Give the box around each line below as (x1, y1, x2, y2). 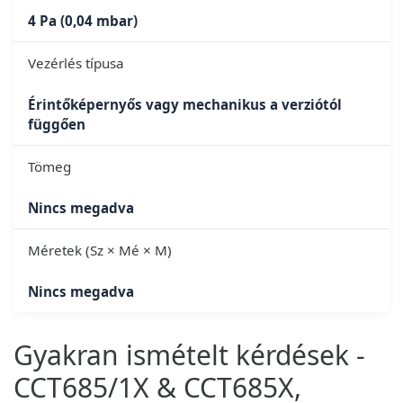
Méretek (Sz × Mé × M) (28, 240, 172, 259)
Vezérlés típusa (28, 53, 124, 72)
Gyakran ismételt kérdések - (13, 336, 365, 373)
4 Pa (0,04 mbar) (28, 11, 138, 30)
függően (28, 114, 85, 133)
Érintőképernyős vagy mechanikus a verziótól (28, 94, 342, 113)
